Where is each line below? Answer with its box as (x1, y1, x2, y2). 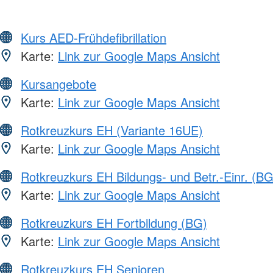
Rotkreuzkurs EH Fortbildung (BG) (21, 214, 207, 232)
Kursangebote (21, 75, 96, 93)
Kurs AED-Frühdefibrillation (21, 29, 166, 47)
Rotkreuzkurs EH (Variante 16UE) (21, 121, 203, 140)
